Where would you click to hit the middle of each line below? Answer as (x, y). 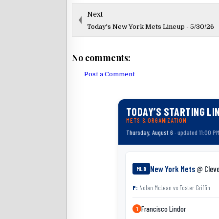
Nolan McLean (155, 187)
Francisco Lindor (164, 208)
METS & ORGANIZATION (156, 120)
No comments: (101, 58)
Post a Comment (109, 74)
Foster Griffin (195, 187)
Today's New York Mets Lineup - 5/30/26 (151, 26)
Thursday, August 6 (150, 132)
